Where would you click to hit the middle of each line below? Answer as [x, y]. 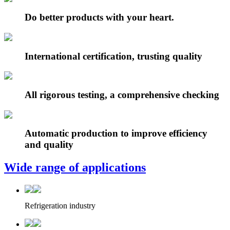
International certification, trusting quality [113, 56]
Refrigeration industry [60, 206]
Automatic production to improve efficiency [116, 133]
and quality [49, 145]
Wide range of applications [75, 168]
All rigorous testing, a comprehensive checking [122, 95]
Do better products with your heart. [99, 17]
